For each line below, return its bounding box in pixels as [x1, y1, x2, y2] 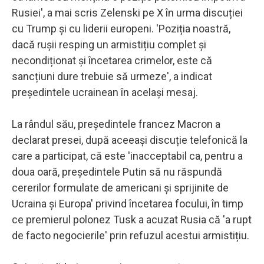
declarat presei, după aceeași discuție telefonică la [12, 133, 247, 146]
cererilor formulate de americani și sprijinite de [12, 181, 229, 194]
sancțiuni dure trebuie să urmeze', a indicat [12, 70, 212, 82]
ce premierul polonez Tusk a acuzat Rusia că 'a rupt [12, 213, 252, 226]
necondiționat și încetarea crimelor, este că [12, 54, 212, 67]
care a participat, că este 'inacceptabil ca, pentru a [12, 149, 243, 162]
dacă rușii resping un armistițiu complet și [12, 38, 206, 51]
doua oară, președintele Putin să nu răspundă [12, 165, 222, 178]
